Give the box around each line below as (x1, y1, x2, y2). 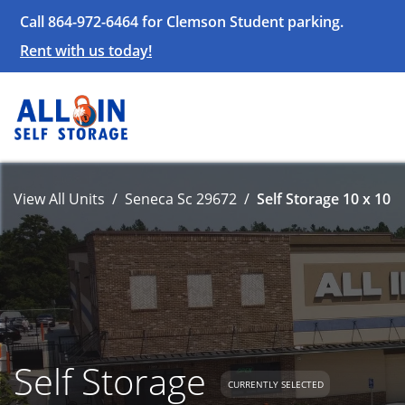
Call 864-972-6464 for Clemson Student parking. (20, 12, 344, 32)
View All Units (14, 189, 105, 209)
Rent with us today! (20, 41, 152, 61)
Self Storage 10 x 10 (257, 189, 391, 209)
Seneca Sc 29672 (125, 189, 237, 209)
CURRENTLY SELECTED (227, 377, 324, 391)
